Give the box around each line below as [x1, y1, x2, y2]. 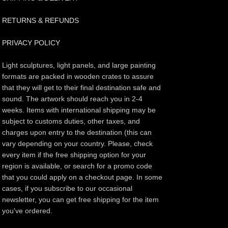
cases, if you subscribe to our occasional [2, 184, 133, 193]
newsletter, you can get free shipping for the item [2, 195, 159, 204]
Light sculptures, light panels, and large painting [2, 61, 156, 70]
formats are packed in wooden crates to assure [2, 72, 154, 81]
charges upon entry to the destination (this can [2, 128, 152, 137]
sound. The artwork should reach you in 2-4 [2, 95, 143, 103]
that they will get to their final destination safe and [2, 83, 161, 92]
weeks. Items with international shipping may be [2, 106, 156, 115]
